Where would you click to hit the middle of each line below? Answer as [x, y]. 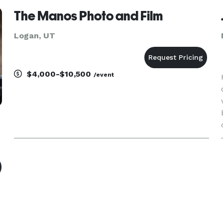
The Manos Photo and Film [88, 16]
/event [104, 75]
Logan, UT [34, 36]
